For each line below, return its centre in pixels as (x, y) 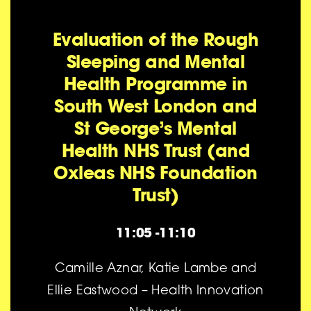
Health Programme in (155, 83)
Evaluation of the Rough (155, 39)
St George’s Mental (155, 128)
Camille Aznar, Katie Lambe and (155, 270)
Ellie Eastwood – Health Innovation (155, 292)
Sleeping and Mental (155, 61)
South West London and (155, 106)
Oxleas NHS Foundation (155, 172)
